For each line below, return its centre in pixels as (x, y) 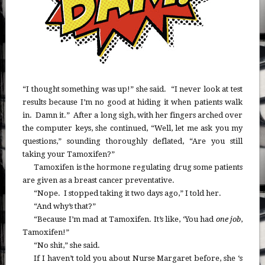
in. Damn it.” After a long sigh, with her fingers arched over (132, 115)
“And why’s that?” (65, 206)
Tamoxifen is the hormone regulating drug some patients (138, 167)
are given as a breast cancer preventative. (98, 180)
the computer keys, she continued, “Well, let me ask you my (132, 128)
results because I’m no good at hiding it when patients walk (132, 102)
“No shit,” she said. (67, 245)
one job (228, 219)
